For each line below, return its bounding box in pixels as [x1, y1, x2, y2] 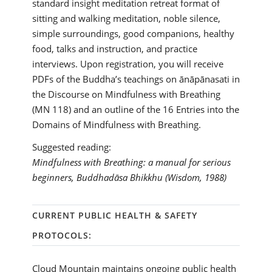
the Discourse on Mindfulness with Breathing [32, 88, 220, 100]
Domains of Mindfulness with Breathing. [32, 118, 201, 131]
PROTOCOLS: [32, 229, 92, 241]
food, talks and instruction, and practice [32, 42, 197, 55]
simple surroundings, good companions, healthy [32, 27, 234, 39]
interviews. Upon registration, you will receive [32, 58, 223, 70]
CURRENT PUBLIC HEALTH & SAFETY [32, 209, 197, 221]
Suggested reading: [32, 141, 111, 153]
